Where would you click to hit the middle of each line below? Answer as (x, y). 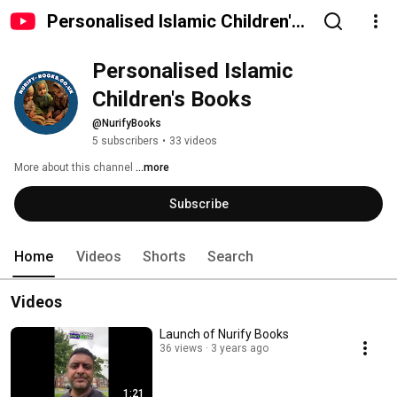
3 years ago (240, 348)
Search (230, 257)
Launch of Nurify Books (224, 334)
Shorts (164, 257)
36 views (181, 348)
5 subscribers (125, 141)
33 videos (193, 141)
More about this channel (74, 167)
